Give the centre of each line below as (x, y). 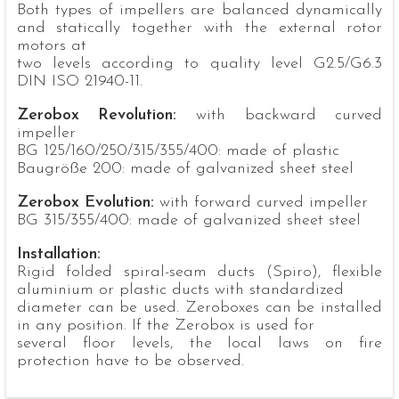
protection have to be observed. (130, 362)
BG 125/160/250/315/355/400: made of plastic (178, 151)
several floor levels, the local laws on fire (199, 344)
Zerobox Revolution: (97, 116)
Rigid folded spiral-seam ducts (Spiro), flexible (199, 273)
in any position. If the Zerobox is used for (165, 326)
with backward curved (280, 116)
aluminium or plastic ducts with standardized (180, 290)
